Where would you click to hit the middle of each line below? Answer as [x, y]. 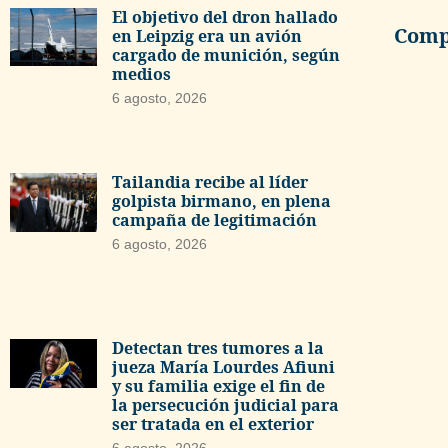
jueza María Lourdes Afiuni [223, 367]
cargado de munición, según [225, 55]
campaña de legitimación [214, 219]
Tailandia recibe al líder [209, 181]
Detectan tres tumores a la [217, 348]
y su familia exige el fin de [218, 386]
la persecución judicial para [225, 405]
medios [141, 74]
